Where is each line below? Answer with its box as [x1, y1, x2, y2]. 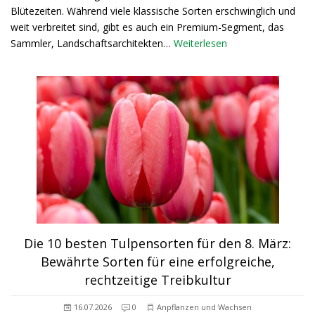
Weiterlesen [174, 37, 227, 50]
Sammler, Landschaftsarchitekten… [11, 37, 174, 50]
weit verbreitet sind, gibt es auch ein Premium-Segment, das [11, 20, 284, 34]
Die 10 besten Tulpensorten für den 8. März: [24, 235, 291, 252]
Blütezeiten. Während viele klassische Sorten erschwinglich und [11, 4, 295, 18]
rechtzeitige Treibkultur [84, 271, 231, 288]
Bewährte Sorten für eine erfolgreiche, [40, 253, 275, 270]
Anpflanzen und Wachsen [157, 302, 252, 312]
